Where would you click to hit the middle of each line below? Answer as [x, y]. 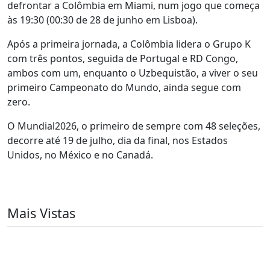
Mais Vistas [41, 213]
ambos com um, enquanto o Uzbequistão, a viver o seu [133, 73]
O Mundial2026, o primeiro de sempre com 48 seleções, [134, 126]
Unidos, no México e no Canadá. [80, 155]
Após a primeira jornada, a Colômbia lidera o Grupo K [129, 44]
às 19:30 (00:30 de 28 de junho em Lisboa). [102, 20]
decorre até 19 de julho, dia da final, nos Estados [118, 140]
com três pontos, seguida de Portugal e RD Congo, [123, 58]
